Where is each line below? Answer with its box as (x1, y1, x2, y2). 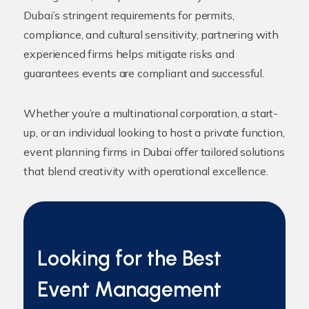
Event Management (37, 277, 222, 302)
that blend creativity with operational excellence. (23, 164, 268, 178)
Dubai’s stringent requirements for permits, (23, 8, 235, 22)
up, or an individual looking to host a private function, (23, 126, 285, 139)
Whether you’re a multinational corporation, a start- (23, 106, 279, 120)
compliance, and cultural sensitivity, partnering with (23, 28, 279, 41)
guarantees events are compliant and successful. (23, 66, 264, 80)
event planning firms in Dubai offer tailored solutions (23, 145, 285, 159)
